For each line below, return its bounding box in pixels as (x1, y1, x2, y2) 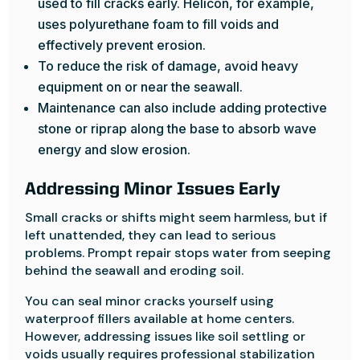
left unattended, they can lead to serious (25, 227, 276, 243)
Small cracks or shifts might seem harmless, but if (25, 209, 328, 226)
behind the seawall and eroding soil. (25, 262, 244, 279)
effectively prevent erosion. (38, 37, 207, 53)
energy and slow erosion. (38, 141, 191, 157)
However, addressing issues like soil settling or (25, 328, 306, 345)
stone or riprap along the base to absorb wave (38, 121, 317, 137)
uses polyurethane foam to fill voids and (38, 16, 280, 32)
